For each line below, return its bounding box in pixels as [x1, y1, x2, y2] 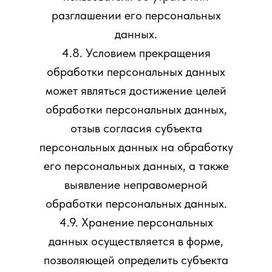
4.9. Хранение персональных [59, 215, 213, 229]
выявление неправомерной [64, 177, 208, 192]
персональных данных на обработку [39, 140, 233, 154]
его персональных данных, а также [43, 158, 229, 173]
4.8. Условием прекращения [61, 46, 211, 60]
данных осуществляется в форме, [49, 234, 223, 248]
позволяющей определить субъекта [44, 253, 228, 267]
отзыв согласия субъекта [70, 121, 202, 135]
